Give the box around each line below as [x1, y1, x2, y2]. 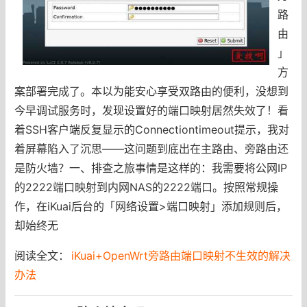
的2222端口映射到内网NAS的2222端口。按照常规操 [14, 180, 278, 194]
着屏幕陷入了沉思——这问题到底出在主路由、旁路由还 [14, 141, 288, 156]
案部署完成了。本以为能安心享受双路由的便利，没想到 [14, 84, 288, 98]
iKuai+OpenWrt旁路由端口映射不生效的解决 [71, 248, 291, 262]
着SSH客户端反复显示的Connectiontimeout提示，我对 [14, 122, 289, 136]
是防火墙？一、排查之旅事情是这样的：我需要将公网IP [14, 160, 287, 175]
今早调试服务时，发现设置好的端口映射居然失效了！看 [14, 103, 288, 117]
